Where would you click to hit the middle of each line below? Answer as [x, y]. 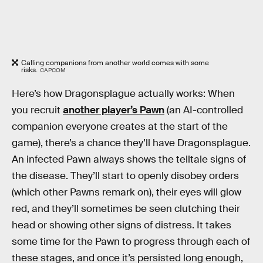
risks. [29, 70]
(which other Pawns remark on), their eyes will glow [127, 193]
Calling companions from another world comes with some [115, 63]
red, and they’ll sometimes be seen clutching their [126, 209]
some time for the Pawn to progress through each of [131, 242]
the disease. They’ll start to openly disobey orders [125, 176]
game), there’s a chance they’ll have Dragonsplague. [131, 143]
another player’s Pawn [114, 110]
